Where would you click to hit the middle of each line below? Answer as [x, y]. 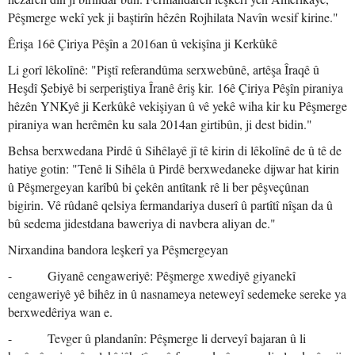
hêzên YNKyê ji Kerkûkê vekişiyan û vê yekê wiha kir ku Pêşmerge [177, 106]
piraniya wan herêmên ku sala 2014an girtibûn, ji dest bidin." [160, 124]
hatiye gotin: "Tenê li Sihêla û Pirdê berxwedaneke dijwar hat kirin [174, 168]
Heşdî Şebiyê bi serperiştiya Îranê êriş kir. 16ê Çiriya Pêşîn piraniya [176, 88]
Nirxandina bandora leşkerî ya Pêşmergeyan [118, 249]
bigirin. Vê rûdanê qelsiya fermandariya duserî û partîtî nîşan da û [170, 205]
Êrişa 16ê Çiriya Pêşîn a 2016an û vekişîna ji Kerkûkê [143, 43]
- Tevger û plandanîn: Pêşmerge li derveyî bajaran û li [157, 338]
